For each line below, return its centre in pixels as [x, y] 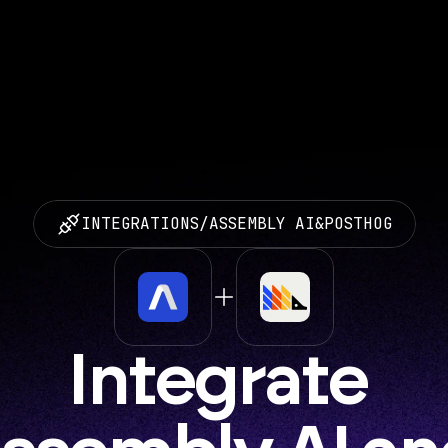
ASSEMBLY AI [261, 223]
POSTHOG [357, 223]
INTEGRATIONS [139, 223]
